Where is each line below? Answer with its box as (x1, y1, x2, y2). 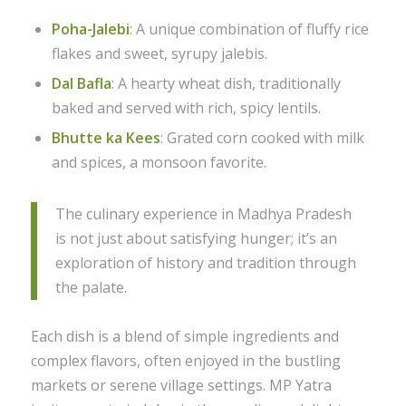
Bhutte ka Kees (51, 127, 160, 148)
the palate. (54, 277, 127, 298)
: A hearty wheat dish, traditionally (111, 72, 341, 93)
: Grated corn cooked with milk (159, 127, 364, 148)
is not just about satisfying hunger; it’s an (54, 228, 337, 249)
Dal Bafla (51, 72, 111, 93)
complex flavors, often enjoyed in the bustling (30, 351, 341, 372)
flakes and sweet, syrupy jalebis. (51, 43, 267, 63)
